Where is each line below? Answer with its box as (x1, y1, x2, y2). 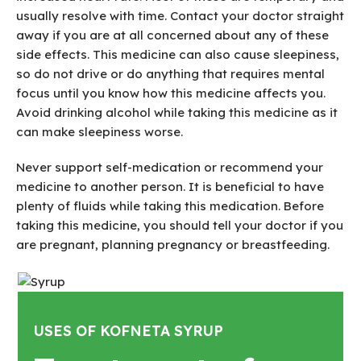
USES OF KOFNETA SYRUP (34, 322, 224, 340)
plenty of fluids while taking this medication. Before (16, 198, 324, 214)
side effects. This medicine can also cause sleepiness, (16, 47, 339, 63)
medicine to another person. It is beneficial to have (16, 179, 324, 195)
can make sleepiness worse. (16, 124, 183, 140)
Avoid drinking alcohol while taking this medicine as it (16, 105, 338, 121)
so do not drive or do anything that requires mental (16, 66, 325, 82)
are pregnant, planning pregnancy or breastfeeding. (16, 237, 330, 253)
